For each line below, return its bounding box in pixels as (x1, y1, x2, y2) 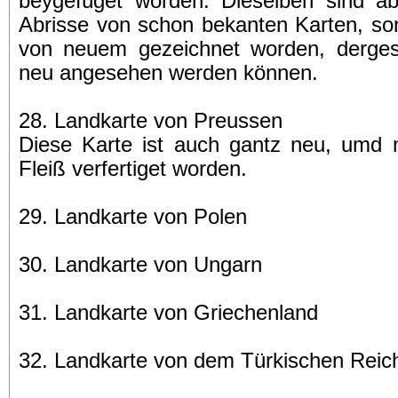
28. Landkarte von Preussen (19, 109, 283, 132)
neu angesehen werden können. (19, 61, 318, 84)
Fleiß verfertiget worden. (19, 157, 247, 180)
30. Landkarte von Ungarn (19, 253, 262, 276)
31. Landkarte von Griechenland (19, 301, 318, 324)
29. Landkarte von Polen (19, 205, 247, 228)
